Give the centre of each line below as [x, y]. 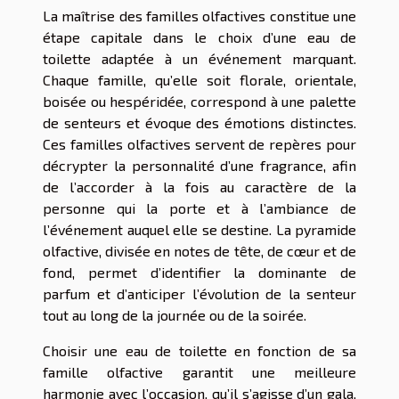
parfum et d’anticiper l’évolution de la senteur [199, 293]
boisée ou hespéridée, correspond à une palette [199, 101]
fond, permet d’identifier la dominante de [199, 272]
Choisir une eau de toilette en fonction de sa [199, 350]
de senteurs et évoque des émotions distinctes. [199, 122]
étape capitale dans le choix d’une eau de [199, 37]
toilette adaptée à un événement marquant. [199, 58]
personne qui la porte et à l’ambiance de [199, 208]
